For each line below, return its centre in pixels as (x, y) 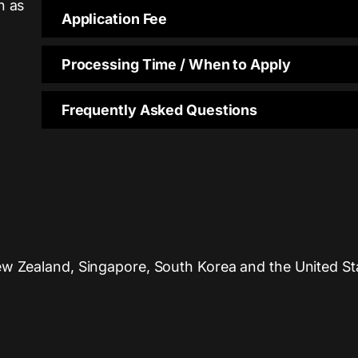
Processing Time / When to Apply (176, 65)
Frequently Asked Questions (159, 110)
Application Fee (114, 19)
